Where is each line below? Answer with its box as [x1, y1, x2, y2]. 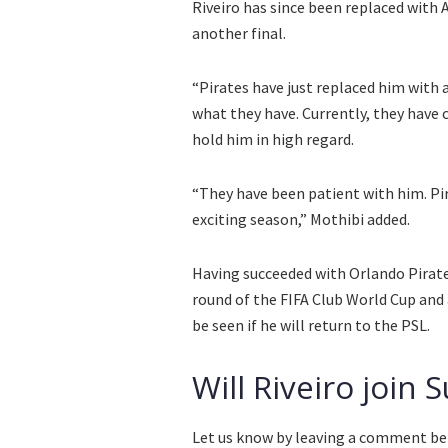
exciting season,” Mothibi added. [192, 209, 410, 230]
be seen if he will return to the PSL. [192, 315, 430, 336]
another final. [192, 23, 286, 44]
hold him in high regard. [192, 129, 354, 150]
